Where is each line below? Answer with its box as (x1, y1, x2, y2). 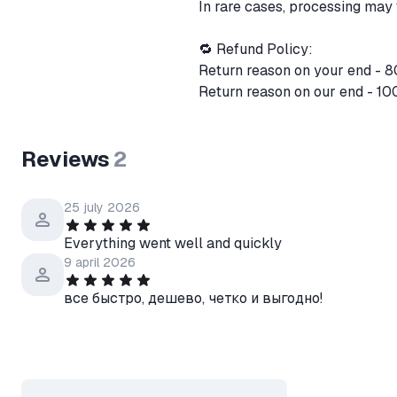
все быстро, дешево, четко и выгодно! (64, 289, 323, 307)
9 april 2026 (64, 254, 136, 270)
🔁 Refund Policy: (198, 40, 316, 58)
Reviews (21, 145, 110, 173)
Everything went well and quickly (64, 234, 282, 253)
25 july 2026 (64, 199, 140, 215)
